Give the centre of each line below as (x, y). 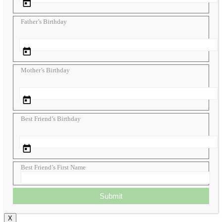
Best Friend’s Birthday (51, 118)
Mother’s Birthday (45, 70)
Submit (111, 196)
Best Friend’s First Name (53, 167)
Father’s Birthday (44, 21)
